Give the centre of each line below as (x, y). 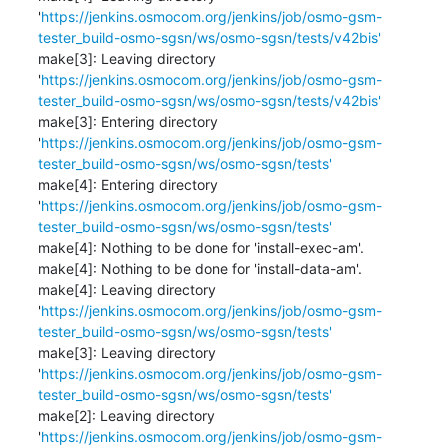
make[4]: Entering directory (127, 184)
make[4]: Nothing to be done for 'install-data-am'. (199, 268)
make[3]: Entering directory (127, 121)
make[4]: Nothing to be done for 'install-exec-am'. (200, 247)
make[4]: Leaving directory (126, 289)
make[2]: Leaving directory (126, 415)
